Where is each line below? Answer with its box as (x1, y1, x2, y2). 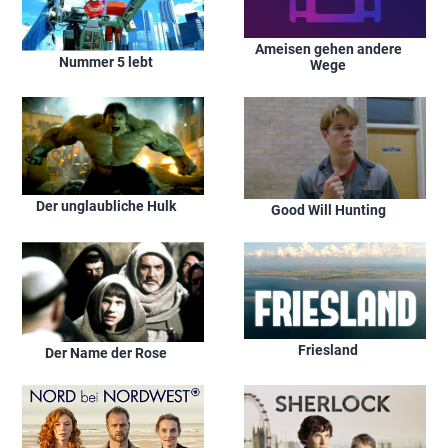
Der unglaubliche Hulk (36, 198, 176, 215)
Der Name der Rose (45, 345, 167, 361)
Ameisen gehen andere (254, 40, 402, 57)
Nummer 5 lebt (59, 53, 153, 70)
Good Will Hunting (270, 202, 386, 219)
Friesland (298, 342, 358, 359)
